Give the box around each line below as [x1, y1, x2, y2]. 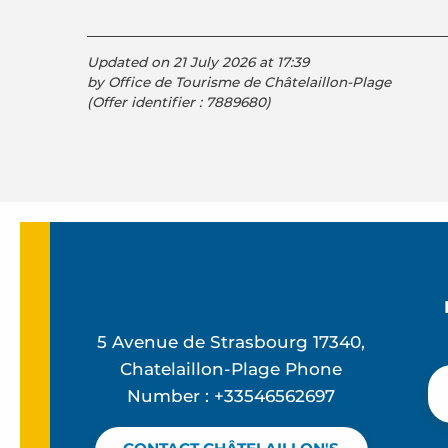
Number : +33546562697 [127, 385, 336, 406]
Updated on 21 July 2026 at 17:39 [87, 54, 309, 70]
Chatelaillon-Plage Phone [120, 358, 343, 379]
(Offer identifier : [87, 94, 206, 110]
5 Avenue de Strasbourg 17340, [97, 331, 366, 352]
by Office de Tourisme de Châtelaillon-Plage [87, 74, 391, 90]
